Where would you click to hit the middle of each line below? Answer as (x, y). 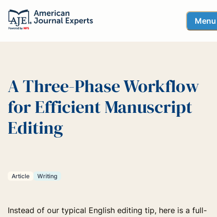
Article (21, 176)
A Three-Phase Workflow (103, 86)
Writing (47, 176)
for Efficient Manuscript (100, 107)
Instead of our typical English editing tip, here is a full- (107, 210)
